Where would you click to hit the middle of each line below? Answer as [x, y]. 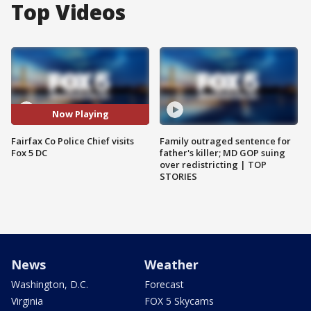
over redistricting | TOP [213, 164]
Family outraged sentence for [225, 141]
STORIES [178, 176]
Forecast [164, 284]
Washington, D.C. [50, 284]
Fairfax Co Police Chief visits [73, 141]
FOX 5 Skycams [179, 301]
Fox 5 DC [29, 152]
